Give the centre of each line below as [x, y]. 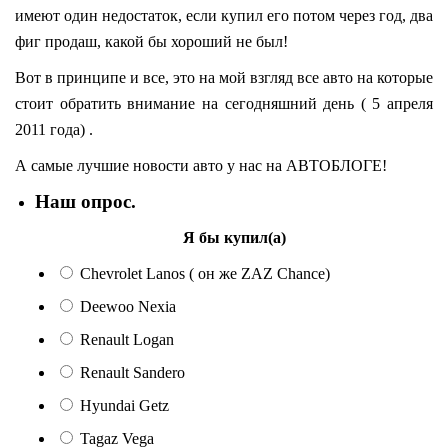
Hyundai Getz [124, 406]
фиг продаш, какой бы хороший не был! [151, 42]
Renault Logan [127, 340]
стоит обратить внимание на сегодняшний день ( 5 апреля [224, 104]
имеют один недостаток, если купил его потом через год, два [224, 16]
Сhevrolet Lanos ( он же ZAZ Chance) [205, 274]
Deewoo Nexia [128, 307]
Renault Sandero [132, 373]
